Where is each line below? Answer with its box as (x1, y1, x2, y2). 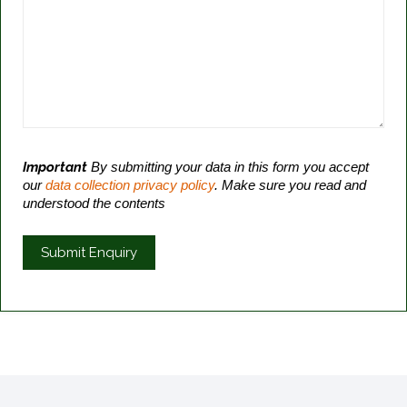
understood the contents (23, 194, 166, 211)
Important (23, 158, 88, 175)
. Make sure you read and (214, 176, 367, 193)
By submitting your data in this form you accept (87, 158, 370, 174)
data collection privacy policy (45, 176, 215, 193)
